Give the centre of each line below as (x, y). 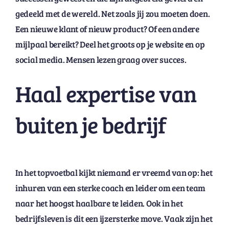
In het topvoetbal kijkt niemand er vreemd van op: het (114, 172)
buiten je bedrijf (90, 125)
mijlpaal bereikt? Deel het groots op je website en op (110, 44)
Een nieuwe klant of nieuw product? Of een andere (107, 29)
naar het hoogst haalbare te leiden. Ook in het (99, 203)
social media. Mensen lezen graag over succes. (101, 60)
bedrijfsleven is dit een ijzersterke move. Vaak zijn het (114, 218)
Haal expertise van (106, 94)
